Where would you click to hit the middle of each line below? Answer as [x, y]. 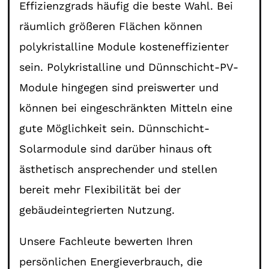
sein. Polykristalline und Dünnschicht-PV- [129, 67]
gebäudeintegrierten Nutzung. [97, 210]
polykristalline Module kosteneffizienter [124, 46]
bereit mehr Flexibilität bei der [100, 189]
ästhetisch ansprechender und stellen [119, 169]
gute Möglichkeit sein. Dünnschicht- [115, 128]
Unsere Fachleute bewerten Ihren [106, 241]
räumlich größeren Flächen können [111, 26]
